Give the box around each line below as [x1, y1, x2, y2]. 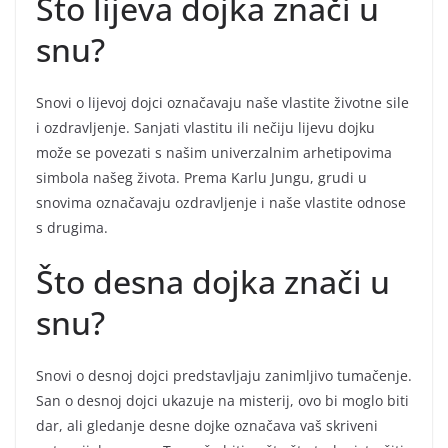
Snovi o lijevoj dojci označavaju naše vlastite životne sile [36, 92, 409, 112]
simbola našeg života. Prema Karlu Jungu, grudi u [36, 167, 367, 187]
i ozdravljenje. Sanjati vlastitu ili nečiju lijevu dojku [36, 117, 375, 137]
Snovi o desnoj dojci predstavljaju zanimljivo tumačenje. [36, 365, 412, 385]
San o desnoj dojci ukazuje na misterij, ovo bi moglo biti [36, 390, 409, 410]
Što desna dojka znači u [36, 259, 390, 303]
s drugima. [36, 217, 108, 237]
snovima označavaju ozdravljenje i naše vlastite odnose [36, 192, 406, 212]
